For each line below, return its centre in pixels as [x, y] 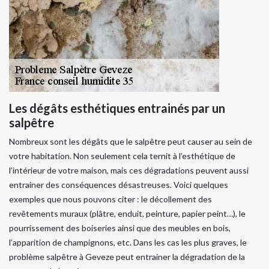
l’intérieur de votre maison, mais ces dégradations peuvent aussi [129, 171]
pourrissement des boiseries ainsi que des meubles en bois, [120, 228]
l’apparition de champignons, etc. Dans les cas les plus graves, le [128, 243]
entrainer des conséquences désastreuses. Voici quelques [119, 185]
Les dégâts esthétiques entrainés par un [117, 108]
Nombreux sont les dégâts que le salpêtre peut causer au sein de [131, 142]
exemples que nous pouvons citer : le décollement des [110, 199]
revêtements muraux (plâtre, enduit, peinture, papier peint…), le [127, 214]
